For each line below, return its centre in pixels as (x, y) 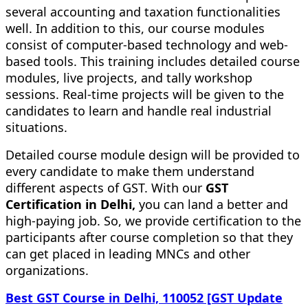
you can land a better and (212, 204)
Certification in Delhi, (70, 204)
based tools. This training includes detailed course (153, 61)
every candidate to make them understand (130, 171)
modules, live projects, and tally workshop (129, 77)
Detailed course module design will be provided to (153, 154)
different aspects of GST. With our (106, 187)
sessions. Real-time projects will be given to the (145, 94)
